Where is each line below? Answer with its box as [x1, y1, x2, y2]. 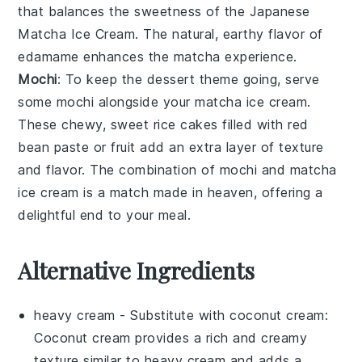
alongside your [94, 93, 196, 110]
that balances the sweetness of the [18, 2, 250, 19]
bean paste [18, 138, 90, 155]
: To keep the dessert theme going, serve [57, 70, 320, 87]
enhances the [78, 48, 174, 65]
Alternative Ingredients [18, 255, 255, 285]
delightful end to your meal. [18, 206, 192, 223]
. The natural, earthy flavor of [135, 25, 323, 42]
